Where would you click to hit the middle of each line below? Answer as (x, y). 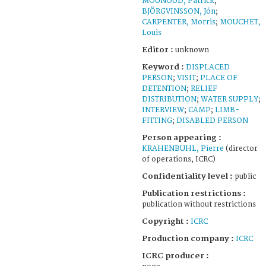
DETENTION (164, 88)
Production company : (189, 238)
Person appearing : (182, 137)
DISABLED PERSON (212, 121)
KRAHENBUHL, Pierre (183, 148)
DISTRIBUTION (169, 99)
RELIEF (204, 88)
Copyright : (166, 221)
